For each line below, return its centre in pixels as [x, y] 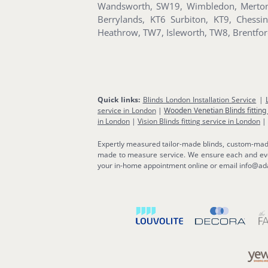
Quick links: [120, 99]
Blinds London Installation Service [200, 99]
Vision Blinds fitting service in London [199, 121]
